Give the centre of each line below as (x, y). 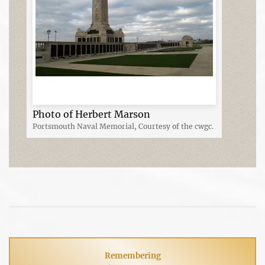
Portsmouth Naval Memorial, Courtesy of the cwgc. (123, 126)
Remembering (132, 256)
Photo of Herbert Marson (91, 114)
